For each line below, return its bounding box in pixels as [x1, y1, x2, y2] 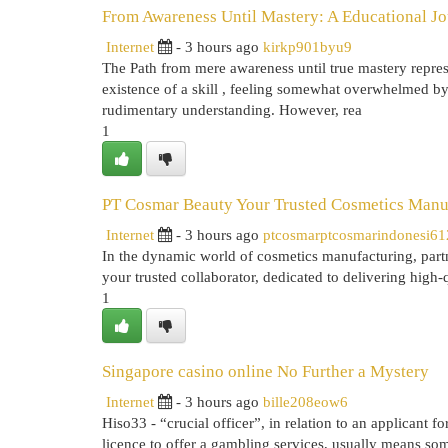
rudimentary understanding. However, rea [102, 101, 362, 118]
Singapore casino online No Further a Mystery [102, 362, 429, 381]
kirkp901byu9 [263, 38, 352, 55]
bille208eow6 [263, 393, 348, 410]
